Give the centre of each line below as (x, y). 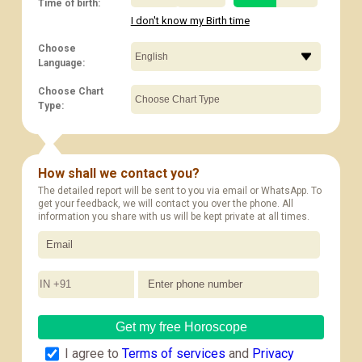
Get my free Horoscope (181, 326)
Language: (61, 63)
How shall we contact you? (118, 173)
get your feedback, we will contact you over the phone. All (165, 203)
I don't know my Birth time (190, 20)
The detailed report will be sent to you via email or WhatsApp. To (179, 190)
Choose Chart (70, 91)
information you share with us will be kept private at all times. (173, 216)
